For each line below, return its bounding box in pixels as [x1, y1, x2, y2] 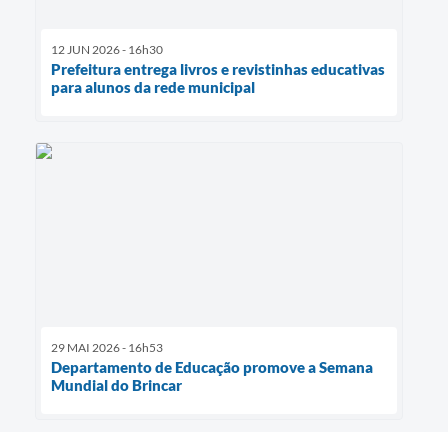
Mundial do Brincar [51, 375, 182, 394]
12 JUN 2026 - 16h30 [51, 41, 163, 57]
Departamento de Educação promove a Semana [51, 357, 373, 376]
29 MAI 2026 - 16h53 [51, 339, 163, 355]
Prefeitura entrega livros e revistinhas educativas [51, 59, 385, 78]
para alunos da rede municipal [51, 77, 255, 96]
